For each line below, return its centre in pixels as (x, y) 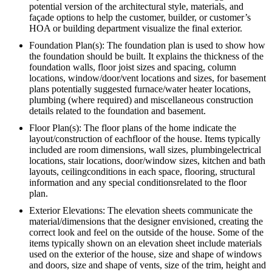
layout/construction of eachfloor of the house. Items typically (145, 138)
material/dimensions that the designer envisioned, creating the (146, 221)
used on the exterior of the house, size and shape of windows (145, 254)
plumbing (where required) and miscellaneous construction (141, 100)
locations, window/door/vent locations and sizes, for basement (148, 78)
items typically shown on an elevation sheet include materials (145, 243)
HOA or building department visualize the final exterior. (136, 28)
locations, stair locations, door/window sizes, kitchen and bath (147, 160)
